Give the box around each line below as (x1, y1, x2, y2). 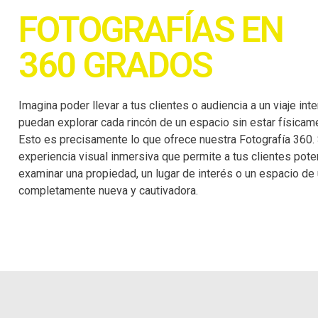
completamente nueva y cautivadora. (18, 184, 198, 197)
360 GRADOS (18, 45, 212, 86)
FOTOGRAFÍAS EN (18, 9, 283, 50)
